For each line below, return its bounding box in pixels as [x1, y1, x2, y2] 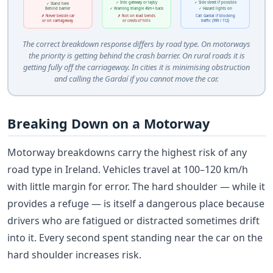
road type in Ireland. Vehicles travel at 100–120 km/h [7, 162, 248, 176]
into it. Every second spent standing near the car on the [7, 230, 263, 244]
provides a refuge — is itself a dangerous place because [7, 196, 264, 210]
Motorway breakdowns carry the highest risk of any [7, 145, 247, 159]
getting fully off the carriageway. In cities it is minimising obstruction [23, 61, 250, 73]
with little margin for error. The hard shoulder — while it [7, 179, 265, 193]
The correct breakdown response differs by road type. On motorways [23, 38, 250, 49]
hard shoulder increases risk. [7, 247, 141, 261]
